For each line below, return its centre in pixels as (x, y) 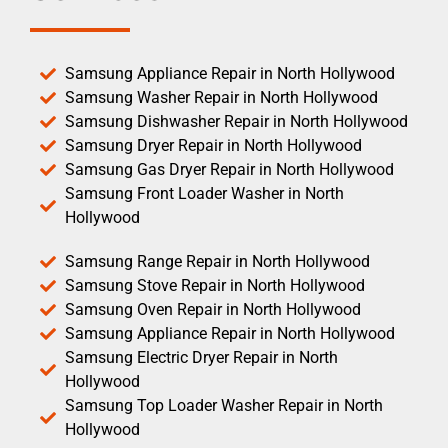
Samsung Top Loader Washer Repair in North (224, 405)
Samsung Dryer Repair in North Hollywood (213, 145)
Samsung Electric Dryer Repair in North (201, 357)
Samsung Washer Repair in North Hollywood (221, 97)
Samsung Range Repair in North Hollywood (217, 261)
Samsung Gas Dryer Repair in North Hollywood (229, 169)
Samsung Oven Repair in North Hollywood (213, 309)
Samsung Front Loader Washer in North (204, 193)
